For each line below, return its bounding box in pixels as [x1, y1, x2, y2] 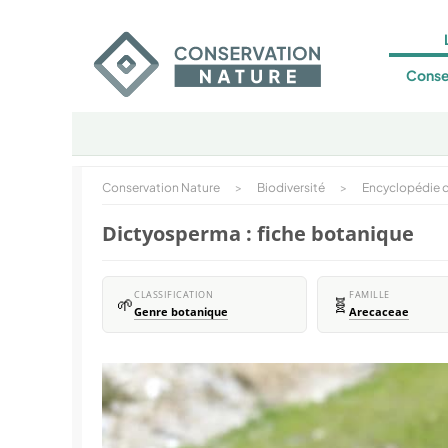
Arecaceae [349, 305, 409, 319]
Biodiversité [257, 180, 325, 195]
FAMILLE [349, 289, 390, 301]
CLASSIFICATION [134, 289, 213, 301]
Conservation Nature [102, 180, 220, 195]
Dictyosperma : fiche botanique [102, 220, 414, 247]
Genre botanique [134, 305, 228, 319]
